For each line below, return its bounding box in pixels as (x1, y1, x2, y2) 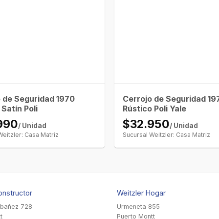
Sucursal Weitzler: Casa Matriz (123, 131, 211, 139)
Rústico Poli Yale (123, 104, 187, 114)
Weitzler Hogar (117, 189, 166, 197)
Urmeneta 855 (117, 203, 160, 211)
